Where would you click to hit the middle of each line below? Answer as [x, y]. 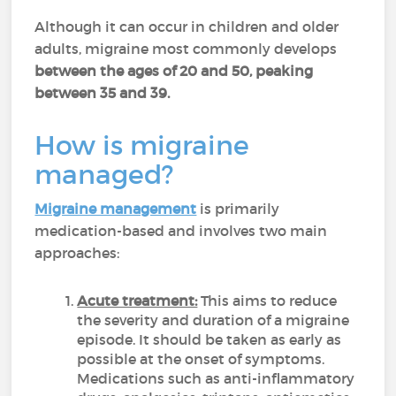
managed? [104, 175]
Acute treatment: [137, 301]
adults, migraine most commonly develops [186, 49]
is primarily [238, 209]
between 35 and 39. [103, 93]
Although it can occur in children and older [187, 27]
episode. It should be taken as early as [209, 339]
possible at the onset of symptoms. [201, 359]
